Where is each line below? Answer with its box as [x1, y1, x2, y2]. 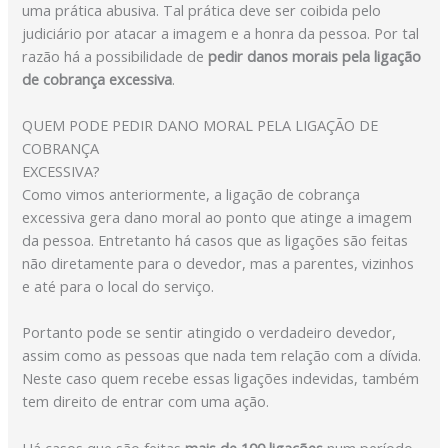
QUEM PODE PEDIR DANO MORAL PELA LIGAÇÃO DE [22, 114, 379, 135]
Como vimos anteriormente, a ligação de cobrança [22, 183, 361, 204]
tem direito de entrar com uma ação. [22, 391, 270, 412]
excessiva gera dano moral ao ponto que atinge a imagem [22, 206, 413, 227]
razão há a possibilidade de [22, 45, 209, 66]
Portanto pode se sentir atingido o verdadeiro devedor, [22, 322, 397, 343]
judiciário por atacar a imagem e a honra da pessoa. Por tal [22, 22, 420, 43]
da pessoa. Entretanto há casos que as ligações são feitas [22, 229, 409, 250]
